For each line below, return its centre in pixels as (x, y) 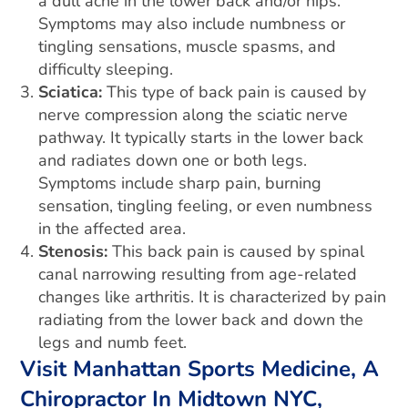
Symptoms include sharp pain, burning (180, 183)
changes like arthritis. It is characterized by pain (213, 297)
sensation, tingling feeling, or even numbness (206, 206)
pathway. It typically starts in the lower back (201, 138)
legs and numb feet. (113, 342)
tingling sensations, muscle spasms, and (188, 46)
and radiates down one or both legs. (173, 160)
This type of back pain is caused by (237, 92)
